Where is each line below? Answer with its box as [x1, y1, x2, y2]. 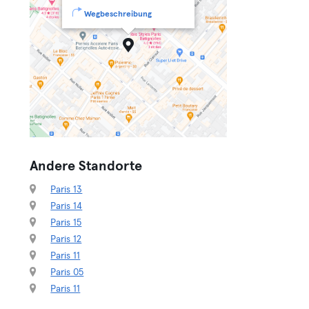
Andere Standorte [30, 159, 143, 173]
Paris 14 [50, 201, 83, 211]
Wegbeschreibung [84, 10, 152, 19]
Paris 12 [50, 235, 82, 244]
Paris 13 [50, 185, 83, 195]
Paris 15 [50, 218, 82, 228]
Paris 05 [50, 268, 84, 277]
